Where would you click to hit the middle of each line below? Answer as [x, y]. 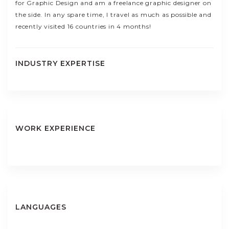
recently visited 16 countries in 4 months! [83, 26]
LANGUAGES [41, 207]
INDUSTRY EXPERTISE [60, 63]
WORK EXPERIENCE [55, 128]
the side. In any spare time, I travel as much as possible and [113, 15]
